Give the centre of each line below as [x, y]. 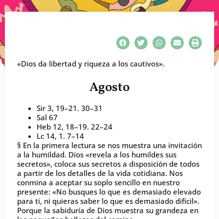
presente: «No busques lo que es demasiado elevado [109, 191]
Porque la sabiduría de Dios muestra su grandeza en [108, 210]
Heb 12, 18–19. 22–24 [75, 126]
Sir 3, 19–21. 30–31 [70, 108]
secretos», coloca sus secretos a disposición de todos [108, 164]
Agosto [109, 87]
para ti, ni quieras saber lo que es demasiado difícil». [108, 201]
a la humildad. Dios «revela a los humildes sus [97, 154]
